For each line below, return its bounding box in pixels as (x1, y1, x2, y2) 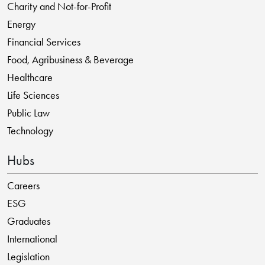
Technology (7, 124, 53, 137)
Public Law (7, 106, 50, 119)
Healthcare (7, 70, 53, 84)
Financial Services (7, 35, 80, 49)
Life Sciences (7, 88, 59, 102)
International (7, 232, 57, 245)
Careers (7, 179, 40, 192)
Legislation (7, 250, 50, 263)
